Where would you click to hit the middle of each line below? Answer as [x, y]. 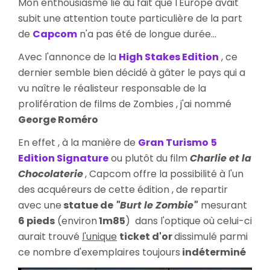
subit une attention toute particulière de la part [130, 18]
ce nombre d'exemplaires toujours [99, 252]
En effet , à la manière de [78, 142]
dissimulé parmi [211, 236]
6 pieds [36, 221]
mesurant [224, 205]
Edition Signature [63, 158]
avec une [40, 205]
